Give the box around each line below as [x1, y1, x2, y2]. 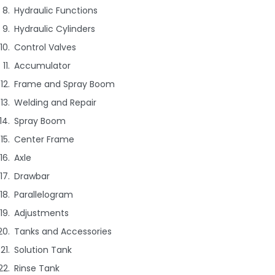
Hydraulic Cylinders [14, 23, 96, 36]
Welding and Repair [14, 96, 97, 109]
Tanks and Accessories [14, 225, 112, 238]
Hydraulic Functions [14, 4, 98, 17]
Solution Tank [14, 244, 72, 257]
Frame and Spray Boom [14, 78, 115, 91]
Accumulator [14, 60, 71, 72]
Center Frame [14, 133, 75, 146]
